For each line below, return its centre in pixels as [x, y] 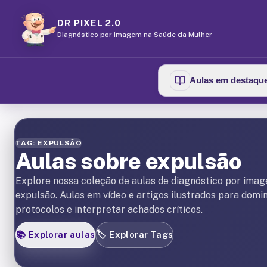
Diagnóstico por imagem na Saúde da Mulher [135, 34]
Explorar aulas [62, 235]
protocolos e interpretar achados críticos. [109, 209]
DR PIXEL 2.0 [89, 23]
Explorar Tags [141, 235]
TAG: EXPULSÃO [49, 143]
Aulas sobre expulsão [128, 161]
